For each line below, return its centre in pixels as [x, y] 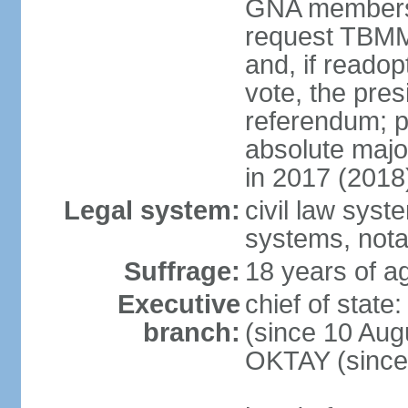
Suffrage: [182, 271]
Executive [178, 304]
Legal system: [152, 210]
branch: [191, 332]
